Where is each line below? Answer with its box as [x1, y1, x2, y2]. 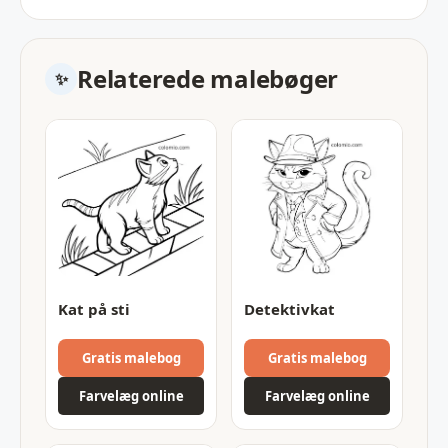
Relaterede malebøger [77, 61, 339, 95]
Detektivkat [244, 298, 335, 319]
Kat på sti [58, 298, 130, 319]
